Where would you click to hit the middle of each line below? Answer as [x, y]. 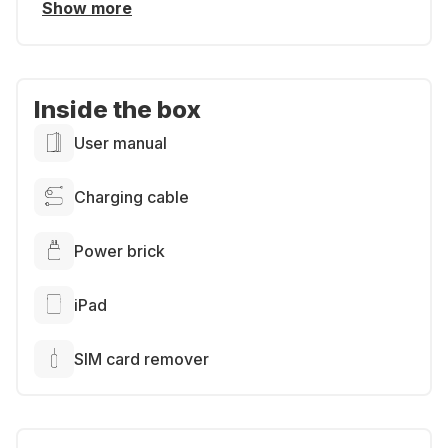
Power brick [119, 251]
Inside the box [117, 109]
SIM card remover [141, 359]
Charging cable [131, 197]
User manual [120, 143]
